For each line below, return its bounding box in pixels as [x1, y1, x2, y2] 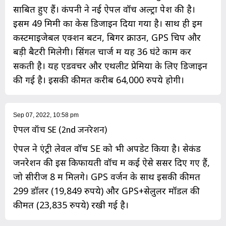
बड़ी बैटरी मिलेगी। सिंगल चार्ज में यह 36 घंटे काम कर [13, 45, 191, 58]
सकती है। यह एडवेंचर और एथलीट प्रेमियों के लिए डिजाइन [13, 60, 207, 72]
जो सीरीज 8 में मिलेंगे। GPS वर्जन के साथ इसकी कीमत [13, 171, 200, 183]
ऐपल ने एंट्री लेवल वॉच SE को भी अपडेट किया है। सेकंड [13, 142, 201, 155]
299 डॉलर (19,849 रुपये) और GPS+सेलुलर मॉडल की [13, 185, 200, 197]
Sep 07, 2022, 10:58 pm [13, 111, 79, 119]
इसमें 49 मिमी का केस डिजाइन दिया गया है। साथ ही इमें [13, 17, 202, 30]
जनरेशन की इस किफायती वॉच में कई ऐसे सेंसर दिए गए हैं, [13, 156, 210, 169]
